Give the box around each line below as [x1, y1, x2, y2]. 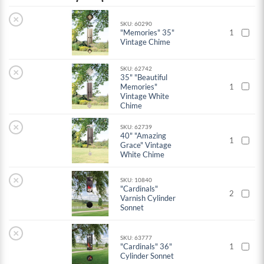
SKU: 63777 [120, 234, 153, 242]
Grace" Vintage [120, 140, 172, 150]
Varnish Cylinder [120, 193, 176, 203]
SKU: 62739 [120, 123, 153, 131]
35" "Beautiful [120, 72, 168, 82]
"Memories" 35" [120, 28, 175, 38]
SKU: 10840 [120, 176, 153, 184]
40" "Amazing [120, 131, 167, 141]
